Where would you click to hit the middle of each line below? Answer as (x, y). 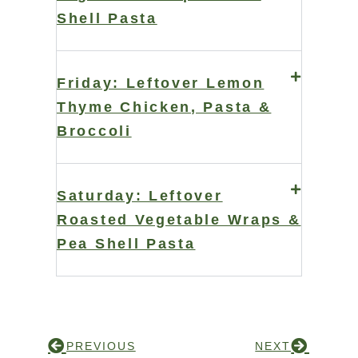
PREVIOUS (101, 346)
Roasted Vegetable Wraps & (179, 220)
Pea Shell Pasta (126, 244)
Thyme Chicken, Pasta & (164, 107)
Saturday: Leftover (140, 196)
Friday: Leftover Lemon (161, 84)
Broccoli (94, 131)
